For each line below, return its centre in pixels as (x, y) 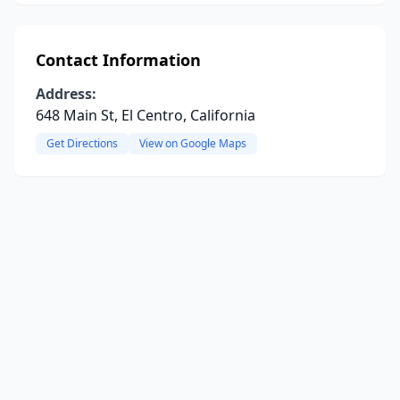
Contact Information (118, 60)
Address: (66, 94)
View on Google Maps (193, 143)
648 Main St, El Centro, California (146, 115)
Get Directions (82, 143)
